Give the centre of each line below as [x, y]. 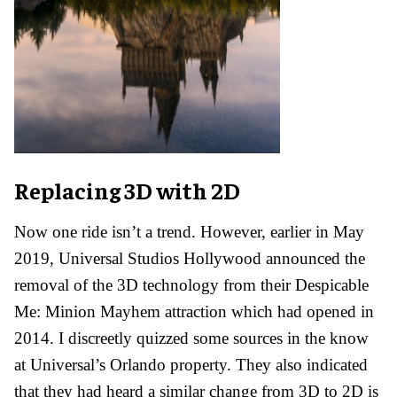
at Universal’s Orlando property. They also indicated [191, 364]
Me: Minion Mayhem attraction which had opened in [194, 311]
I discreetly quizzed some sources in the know [214, 338]
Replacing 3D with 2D [127, 190]
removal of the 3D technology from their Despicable [191, 284]
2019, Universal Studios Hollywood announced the [190, 258]
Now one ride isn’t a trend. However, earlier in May [189, 231]
